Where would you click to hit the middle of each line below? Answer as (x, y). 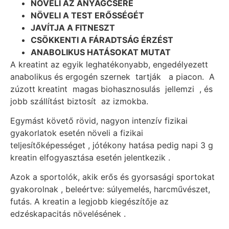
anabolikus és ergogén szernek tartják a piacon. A (112, 76)
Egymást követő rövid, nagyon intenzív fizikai (99, 120)
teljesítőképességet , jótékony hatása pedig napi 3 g (112, 145)
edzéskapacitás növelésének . (68, 214)
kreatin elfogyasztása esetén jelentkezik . (90, 157)
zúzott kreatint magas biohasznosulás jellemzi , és (111, 89)
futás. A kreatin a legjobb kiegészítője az (89, 202)
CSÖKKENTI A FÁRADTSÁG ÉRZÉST (102, 40)
